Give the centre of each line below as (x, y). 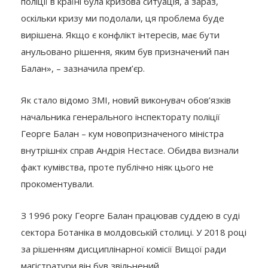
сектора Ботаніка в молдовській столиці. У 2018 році (134, 232)
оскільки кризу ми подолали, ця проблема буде (123, 18)
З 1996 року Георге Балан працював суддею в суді (130, 215)
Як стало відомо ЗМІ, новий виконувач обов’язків (126, 100)
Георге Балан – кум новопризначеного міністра (122, 133)
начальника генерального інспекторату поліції (121, 116)
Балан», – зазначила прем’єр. (83, 68)
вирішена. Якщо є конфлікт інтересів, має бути (120, 34)
